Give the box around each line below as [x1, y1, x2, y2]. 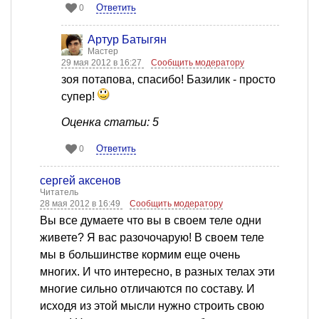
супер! [61, 90, 98, 103]
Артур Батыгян [88, 33, 167, 46]
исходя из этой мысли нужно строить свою [40, 299, 264, 312]
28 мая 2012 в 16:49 [40, 198, 122, 209]
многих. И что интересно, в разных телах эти [40, 265, 275, 278]
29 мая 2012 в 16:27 [61, 57, 144, 68]
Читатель [40, 187, 78, 197]
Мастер [88, 46, 118, 56]
